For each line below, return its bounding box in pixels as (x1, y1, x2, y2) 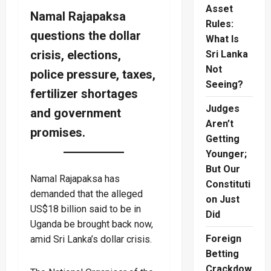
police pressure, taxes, (30, 67, 155, 82)
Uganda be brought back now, (30, 218, 153, 230)
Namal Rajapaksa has (30, 172, 120, 184)
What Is (205, 33, 239, 45)
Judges (205, 103, 240, 115)
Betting (205, 248, 239, 260)
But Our (205, 163, 240, 175)
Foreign (205, 233, 241, 245)
